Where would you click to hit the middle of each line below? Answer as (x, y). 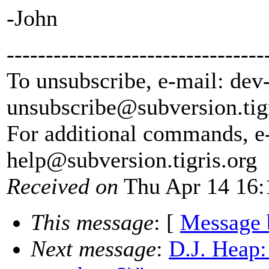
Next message (93, 249)
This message (92, 222)
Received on (62, 186)
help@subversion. (90, 160)
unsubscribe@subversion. (125, 107)
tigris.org (215, 160)
